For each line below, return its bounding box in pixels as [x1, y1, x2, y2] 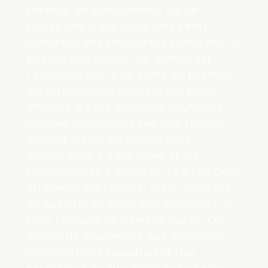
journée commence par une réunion [26, 116, 229, 129]
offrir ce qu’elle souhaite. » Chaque [26, 100, 224, 113]
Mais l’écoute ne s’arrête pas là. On [26, 213, 224, 226]
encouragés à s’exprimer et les [26, 148, 200, 162]
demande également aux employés [26, 229, 224, 242]
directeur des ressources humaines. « [26, 35, 239, 48]
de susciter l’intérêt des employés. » [26, 197, 230, 210]
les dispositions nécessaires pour [26, 84, 215, 97]
